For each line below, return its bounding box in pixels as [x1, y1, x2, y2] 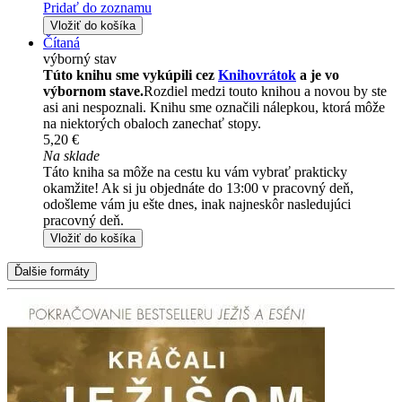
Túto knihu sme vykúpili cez [43, 66, 218, 83]
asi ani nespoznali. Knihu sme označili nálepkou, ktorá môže [43, 99, 385, 115]
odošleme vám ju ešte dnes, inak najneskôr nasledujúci [43, 196, 351, 212]
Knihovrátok [218, 66, 296, 83]
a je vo [296, 66, 339, 83]
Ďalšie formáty [14, 264, 90, 278]
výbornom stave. [43, 83, 144, 99]
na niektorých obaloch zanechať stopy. [43, 115, 261, 131]
